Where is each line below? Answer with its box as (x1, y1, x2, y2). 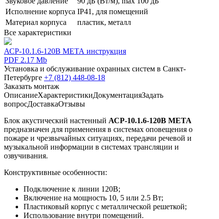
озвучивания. (4, 151, 48, 160)
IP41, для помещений (77, 7, 148, 16)
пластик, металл (77, 18, 131, 26)
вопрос (4, 99, 27, 108)
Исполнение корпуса (5, 7, 75, 16)
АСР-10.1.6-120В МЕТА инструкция (4, 46, 126, 55)
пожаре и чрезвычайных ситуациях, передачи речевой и (4, 133, 192, 142)
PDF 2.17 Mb (4, 55, 47, 64)
